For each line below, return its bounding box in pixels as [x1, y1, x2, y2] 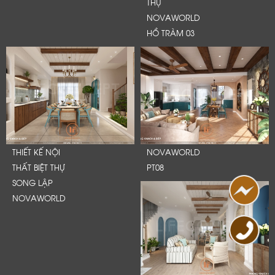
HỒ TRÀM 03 [147, 26, 195, 38]
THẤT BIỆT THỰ [12, 161, 65, 173]
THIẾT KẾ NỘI [12, 146, 60, 158]
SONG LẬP [12, 177, 53, 188]
